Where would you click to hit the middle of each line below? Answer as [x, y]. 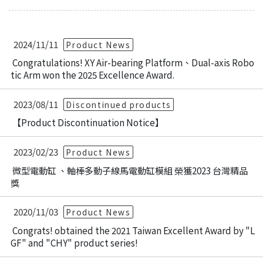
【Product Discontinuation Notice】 [88, 122]
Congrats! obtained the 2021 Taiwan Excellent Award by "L [134, 230]
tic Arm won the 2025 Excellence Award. [93, 75]
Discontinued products [119, 104]
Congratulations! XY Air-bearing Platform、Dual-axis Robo [134, 63]
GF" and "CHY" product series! [75, 242]
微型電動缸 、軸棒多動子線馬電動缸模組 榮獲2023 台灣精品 [130, 170]
